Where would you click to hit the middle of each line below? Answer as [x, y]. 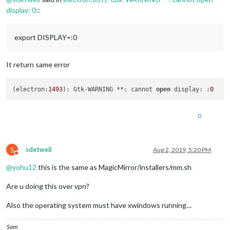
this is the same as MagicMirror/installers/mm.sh [114, 167]
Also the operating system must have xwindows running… [99, 205]
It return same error [38, 65]
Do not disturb [35, 157]
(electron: [31, 89]
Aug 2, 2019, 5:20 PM [182, 149]
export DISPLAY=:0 [46, 37]
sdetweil [39, 149]
